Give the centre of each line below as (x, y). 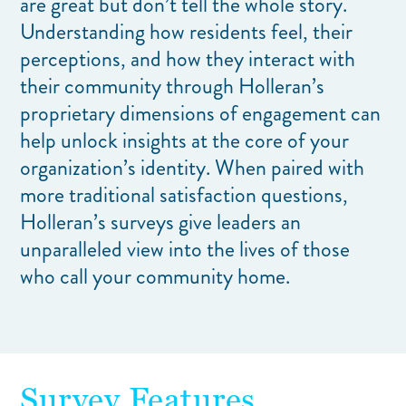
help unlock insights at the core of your (185, 140)
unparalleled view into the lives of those (185, 249)
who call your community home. (155, 276)
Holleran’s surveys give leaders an (161, 222)
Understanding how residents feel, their (187, 32)
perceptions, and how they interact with (188, 59)
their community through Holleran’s (173, 86)
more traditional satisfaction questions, (184, 195)
